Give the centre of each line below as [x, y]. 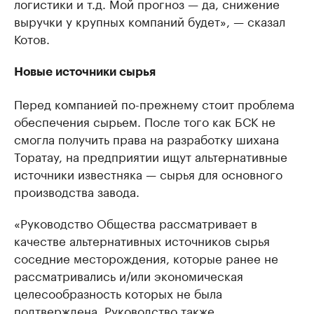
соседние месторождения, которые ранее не [146, 257]
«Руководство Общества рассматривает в [136, 222]
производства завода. [77, 190]
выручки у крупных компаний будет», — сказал [150, 20]
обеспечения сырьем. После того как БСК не [145, 120]
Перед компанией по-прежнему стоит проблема [154, 103]
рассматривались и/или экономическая [129, 274]
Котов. [32, 37]
